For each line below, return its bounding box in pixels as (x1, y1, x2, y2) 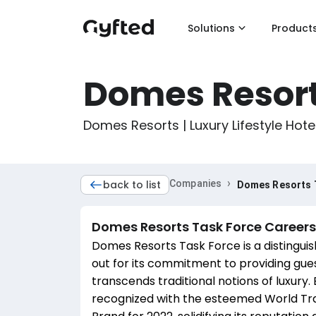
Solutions (188, 20, 235, 35)
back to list (103, 178, 161, 192)
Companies (169, 178, 222, 189)
